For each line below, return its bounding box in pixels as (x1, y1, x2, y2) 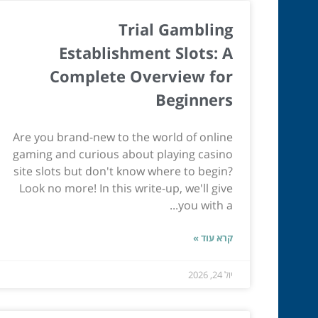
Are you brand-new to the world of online (13, 129, 233, 146)
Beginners (155, 89, 233, 111)
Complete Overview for (50, 65, 233, 87)
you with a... (178, 197, 233, 214)
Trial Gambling (119, 18, 233, 40)
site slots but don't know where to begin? (13, 163, 233, 180)
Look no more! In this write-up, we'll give (19, 180, 233, 197)
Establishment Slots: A (59, 42, 233, 64)
